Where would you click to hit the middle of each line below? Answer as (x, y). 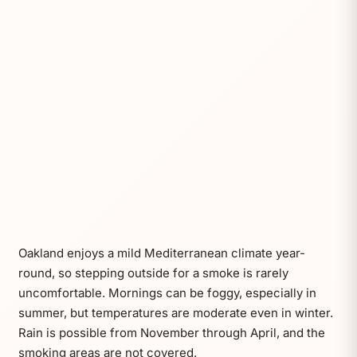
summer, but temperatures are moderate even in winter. (175, 312)
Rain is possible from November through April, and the (171, 332)
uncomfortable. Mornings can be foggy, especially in (167, 292)
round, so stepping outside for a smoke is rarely (153, 273)
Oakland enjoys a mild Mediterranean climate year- (161, 253)
